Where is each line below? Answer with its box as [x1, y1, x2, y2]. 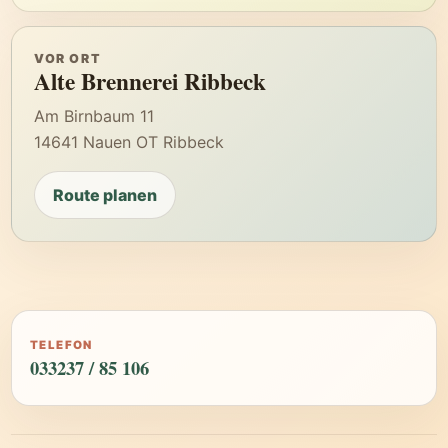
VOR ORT [34, 51, 102, 66]
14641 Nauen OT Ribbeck [34, 132, 224, 152]
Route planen [53, 185, 157, 205]
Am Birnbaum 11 [34, 106, 154, 126]
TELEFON [30, 338, 93, 352]
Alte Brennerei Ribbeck [34, 64, 266, 98]
